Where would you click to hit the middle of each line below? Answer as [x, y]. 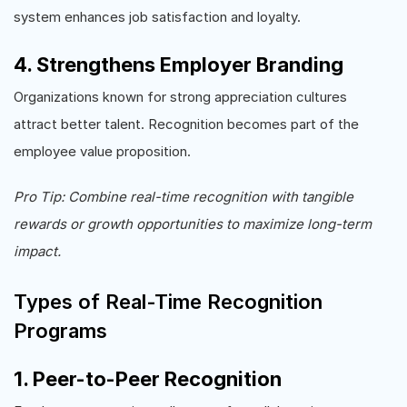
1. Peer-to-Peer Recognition [148, 379]
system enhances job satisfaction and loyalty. [157, 17]
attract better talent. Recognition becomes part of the [186, 124]
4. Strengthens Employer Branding [179, 65]
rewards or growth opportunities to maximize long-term [193, 224]
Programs [60, 331]
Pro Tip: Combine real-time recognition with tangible [184, 197]
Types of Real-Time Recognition [168, 302]
